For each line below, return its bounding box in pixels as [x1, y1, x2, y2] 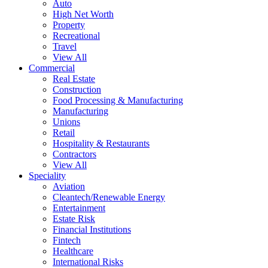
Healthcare [53, 246, 93, 256]
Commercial [29, 63, 75, 73]
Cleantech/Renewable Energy [53, 192, 165, 202]
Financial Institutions [53, 224, 131, 234]
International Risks [53, 257, 123, 267]
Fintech [53, 235, 81, 245]
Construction [53, 84, 101, 95]
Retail [53, 127, 75, 138]
